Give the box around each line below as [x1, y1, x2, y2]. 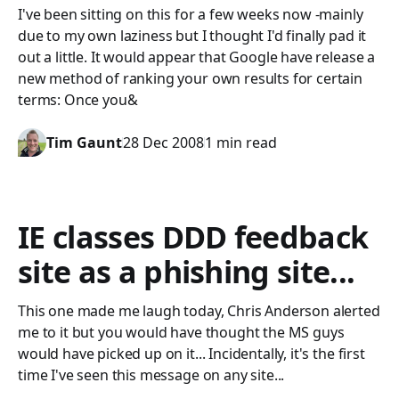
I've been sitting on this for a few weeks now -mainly [18, 4, 363, 24]
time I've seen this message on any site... [18, 365, 285, 385]
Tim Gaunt [46, 133, 122, 152]
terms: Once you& [18, 90, 138, 110]
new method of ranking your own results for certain [18, 69, 362, 88]
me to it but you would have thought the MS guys [18, 322, 345, 342]
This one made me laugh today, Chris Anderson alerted [18, 301, 380, 321]
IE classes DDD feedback [18, 216, 369, 257]
